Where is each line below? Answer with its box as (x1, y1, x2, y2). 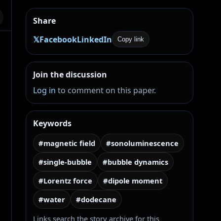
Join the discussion (33, 69, 107, 80)
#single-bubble (38, 157, 92, 167)
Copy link (117, 36, 144, 43)
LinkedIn (77, 34, 112, 45)
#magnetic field (38, 138, 95, 148)
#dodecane (76, 194, 116, 204)
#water (38, 194, 65, 204)
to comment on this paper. (56, 85, 156, 96)
